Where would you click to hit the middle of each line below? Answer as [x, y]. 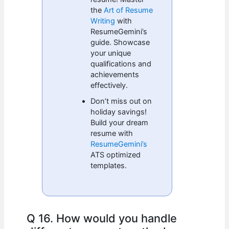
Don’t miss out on [121, 101]
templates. [109, 165]
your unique [111, 53]
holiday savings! [119, 112]
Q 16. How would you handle [102, 219]
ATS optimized [116, 155]
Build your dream [120, 122]
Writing [103, 21]
